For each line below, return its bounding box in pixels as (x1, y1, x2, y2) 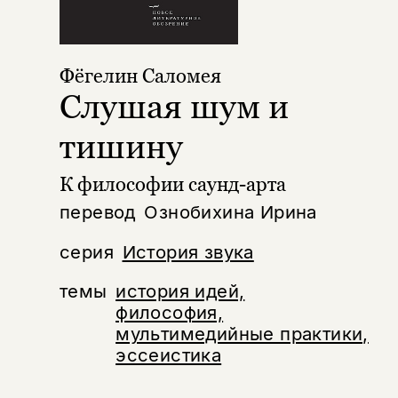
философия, (115, 301, 224, 324)
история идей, (115, 280, 245, 303)
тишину (59, 127, 183, 166)
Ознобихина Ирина (144, 201, 317, 224)
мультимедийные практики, (115, 322, 369, 346)
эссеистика (115, 344, 222, 367)
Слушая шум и (59, 87, 289, 126)
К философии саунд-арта (59, 171, 286, 196)
